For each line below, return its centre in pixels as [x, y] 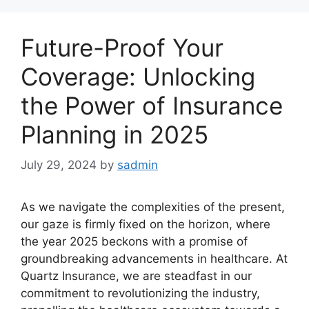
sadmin [138, 165]
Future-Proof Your [122, 47]
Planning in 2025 [114, 134]
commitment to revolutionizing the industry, [140, 293]
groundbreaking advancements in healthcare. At [154, 259]
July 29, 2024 [59, 165]
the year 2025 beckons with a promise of [134, 241]
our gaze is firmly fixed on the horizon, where [146, 224]
